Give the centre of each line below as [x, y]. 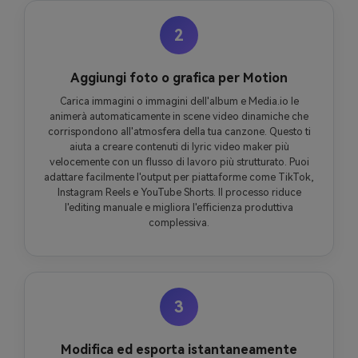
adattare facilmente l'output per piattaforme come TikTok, [179, 177]
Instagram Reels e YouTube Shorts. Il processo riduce [179, 193]
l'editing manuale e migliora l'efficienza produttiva [179, 208]
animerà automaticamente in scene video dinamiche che [179, 117]
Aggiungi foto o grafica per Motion [179, 78]
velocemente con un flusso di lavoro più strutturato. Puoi [179, 162]
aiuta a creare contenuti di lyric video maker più [179, 147]
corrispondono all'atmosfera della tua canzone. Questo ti [179, 132]
